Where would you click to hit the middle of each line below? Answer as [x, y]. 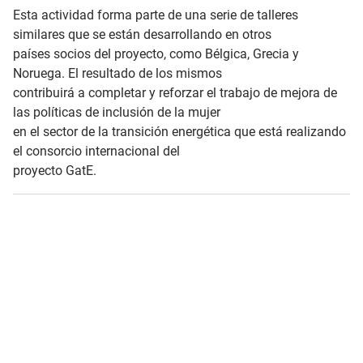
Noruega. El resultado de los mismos [117, 73]
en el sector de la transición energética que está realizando [179, 131]
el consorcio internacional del [96, 151]
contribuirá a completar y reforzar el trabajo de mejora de [175, 92]
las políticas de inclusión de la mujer [117, 112]
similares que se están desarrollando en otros [142, 34]
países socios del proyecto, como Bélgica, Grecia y [156, 53]
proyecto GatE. [55, 170]
